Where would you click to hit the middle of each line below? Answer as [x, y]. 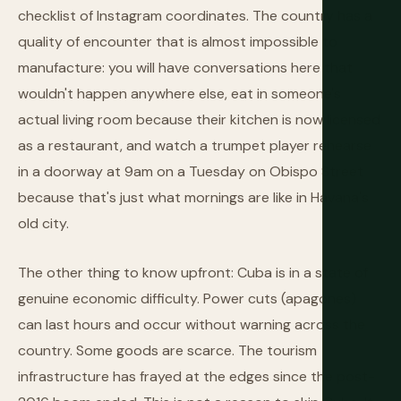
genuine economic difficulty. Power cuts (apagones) [187, 299]
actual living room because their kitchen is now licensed [199, 119]
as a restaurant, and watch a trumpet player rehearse [195, 145]
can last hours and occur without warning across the [192, 324]
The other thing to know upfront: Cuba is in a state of [193, 273]
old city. [43, 223]
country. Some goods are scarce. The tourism [167, 350]
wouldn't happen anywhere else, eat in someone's [179, 94]
